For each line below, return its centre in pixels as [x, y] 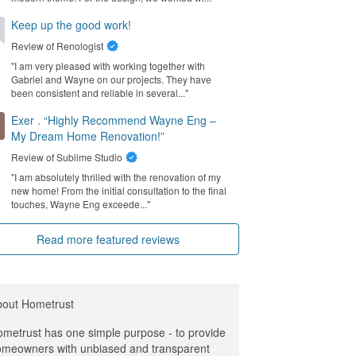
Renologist [80, 46]
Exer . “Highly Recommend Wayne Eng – [114, 120]
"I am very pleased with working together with [108, 66]
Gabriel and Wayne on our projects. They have [111, 79]
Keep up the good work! [71, 25]
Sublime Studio [89, 157]
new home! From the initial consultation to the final [119, 190]
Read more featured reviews [108, 239]
